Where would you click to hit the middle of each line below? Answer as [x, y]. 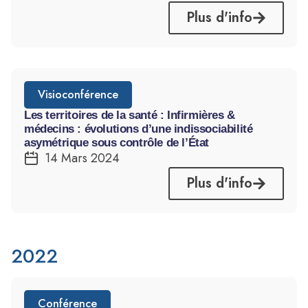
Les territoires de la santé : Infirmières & [130, 115]
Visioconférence [78, 95]
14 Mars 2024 [82, 158]
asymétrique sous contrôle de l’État [117, 143]
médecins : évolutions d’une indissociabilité [139, 129]
